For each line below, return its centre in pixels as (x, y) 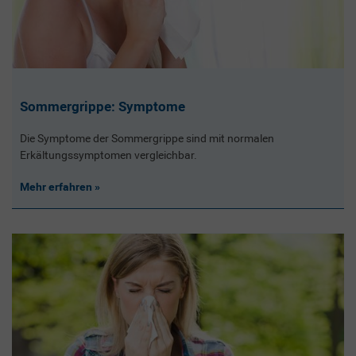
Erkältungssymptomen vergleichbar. (108, 155)
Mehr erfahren (57, 186)
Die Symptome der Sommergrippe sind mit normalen (147, 138)
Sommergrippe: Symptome (102, 107)
